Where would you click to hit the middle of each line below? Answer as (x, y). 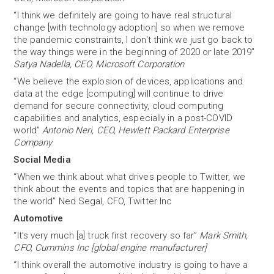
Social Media (42, 160)
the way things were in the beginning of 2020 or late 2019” (134, 52)
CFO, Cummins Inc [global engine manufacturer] (110, 248)
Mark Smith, (224, 235)
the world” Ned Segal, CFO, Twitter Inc (93, 201)
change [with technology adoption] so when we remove (129, 28)
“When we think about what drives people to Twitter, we (129, 177)
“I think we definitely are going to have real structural (123, 15)
